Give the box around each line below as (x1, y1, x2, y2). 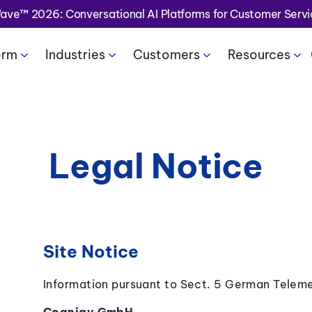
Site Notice (42, 241, 139, 262)
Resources (227, 47, 290, 63)
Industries (45, 47, 105, 63)
